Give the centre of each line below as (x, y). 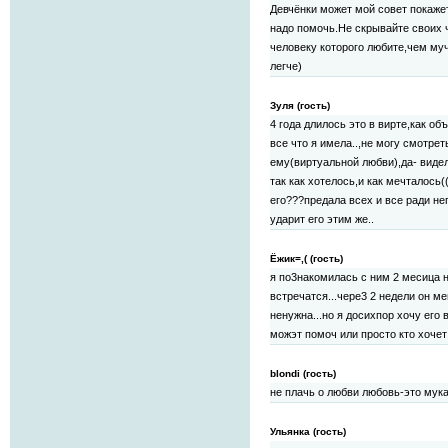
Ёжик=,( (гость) (306, 259)
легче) (286, 66)
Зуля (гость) (300, 106)
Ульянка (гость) (308, 432)
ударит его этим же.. (322, 219)
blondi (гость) (303, 374)
